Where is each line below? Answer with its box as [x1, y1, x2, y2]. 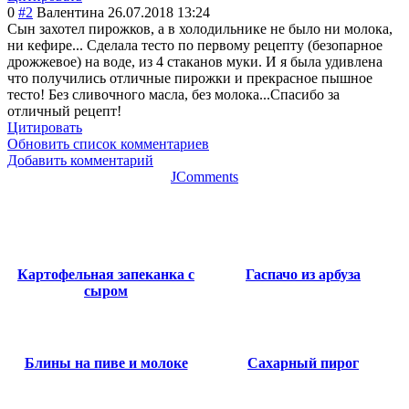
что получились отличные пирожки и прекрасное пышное [7, 69, 372, 86]
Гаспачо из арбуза [246, 266, 361, 282]
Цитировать [7, 119, 82, 135]
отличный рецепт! [7, 102, 121, 119]
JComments [171, 168, 238, 184]
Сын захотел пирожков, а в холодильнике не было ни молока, [7, 20, 393, 37]
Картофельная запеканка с [17, 266, 194, 282]
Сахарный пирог [247, 354, 359, 371]
